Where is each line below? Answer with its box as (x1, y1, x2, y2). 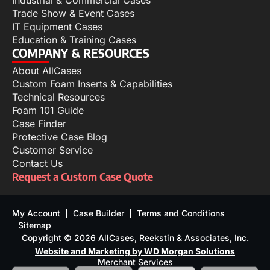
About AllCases (12, 64, 81, 77)
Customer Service (12, 144, 93, 157)
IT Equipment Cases (12, 20, 102, 33)
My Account (12, 208, 60, 219)
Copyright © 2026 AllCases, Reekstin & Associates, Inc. (21, 233, 249, 243)
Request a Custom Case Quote (12, 169, 153, 184)
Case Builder (73, 208, 124, 219)
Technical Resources (12, 91, 105, 104)
